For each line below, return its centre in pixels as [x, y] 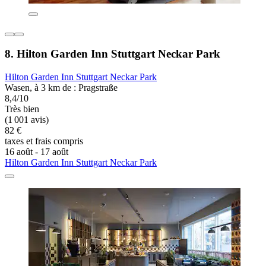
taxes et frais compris [44, 141]
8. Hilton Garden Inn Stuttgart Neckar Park [113, 54]
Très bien [22, 109]
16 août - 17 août [37, 152]
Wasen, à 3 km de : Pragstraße [61, 88]
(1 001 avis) [27, 120]
